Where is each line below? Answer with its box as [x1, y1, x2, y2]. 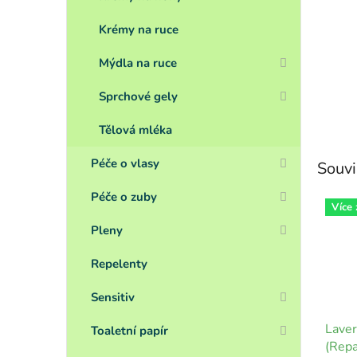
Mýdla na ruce [99, 55, 177, 71]
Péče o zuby [91, 189, 157, 205]
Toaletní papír [91, 323, 168, 339]
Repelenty [91, 256, 147, 272]
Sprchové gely [99, 88, 178, 104]
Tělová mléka [99, 122, 172, 138]
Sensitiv [91, 289, 135, 305]
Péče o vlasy [91, 155, 159, 171]
